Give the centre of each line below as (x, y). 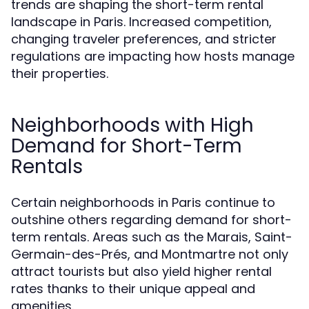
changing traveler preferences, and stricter (144, 39)
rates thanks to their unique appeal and (133, 289)
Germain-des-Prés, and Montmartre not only (150, 254)
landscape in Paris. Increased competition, (141, 22)
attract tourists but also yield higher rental (141, 271)
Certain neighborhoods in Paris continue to (143, 202)
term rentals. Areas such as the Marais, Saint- (152, 237)
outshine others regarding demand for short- (151, 220)
